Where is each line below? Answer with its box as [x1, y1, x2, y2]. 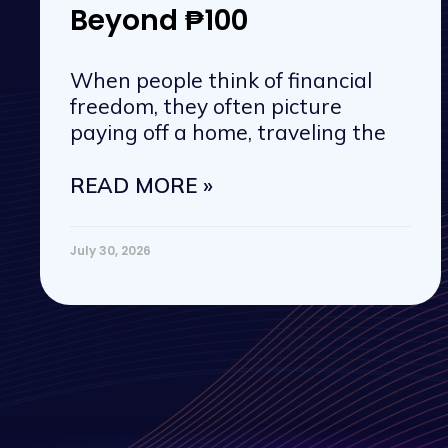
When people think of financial [70, 67, 372, 94]
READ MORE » [70, 172, 213, 199]
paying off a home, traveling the [70, 119, 386, 146]
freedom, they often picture [70, 93, 342, 120]
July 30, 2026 [70, 242, 151, 260]
